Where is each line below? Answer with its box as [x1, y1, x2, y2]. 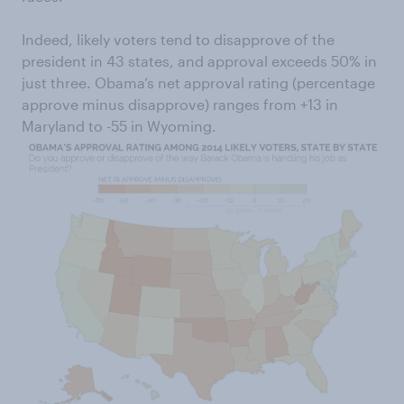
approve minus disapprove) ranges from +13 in [22, 96, 338, 113]
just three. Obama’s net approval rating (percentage [22, 74, 375, 91]
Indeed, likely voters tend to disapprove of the [22, 31, 335, 48]
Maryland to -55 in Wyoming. [22, 117, 216, 134]
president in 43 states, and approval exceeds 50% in [22, 52, 377, 69]
